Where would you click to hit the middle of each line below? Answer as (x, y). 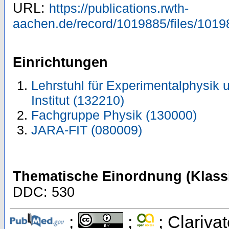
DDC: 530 (44, 192)
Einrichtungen (60, 63)
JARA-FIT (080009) (87, 130)
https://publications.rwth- (119, 8)
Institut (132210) (78, 100)
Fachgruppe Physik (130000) (114, 115)
